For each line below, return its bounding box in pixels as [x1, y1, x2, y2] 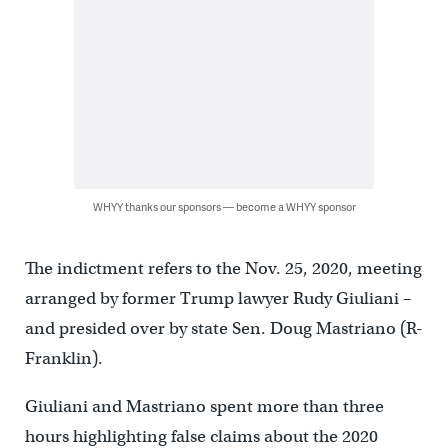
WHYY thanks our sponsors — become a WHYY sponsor [92, 198, 356, 214]
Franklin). [24, 347, 103, 369]
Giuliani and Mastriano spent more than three [24, 395, 384, 417]
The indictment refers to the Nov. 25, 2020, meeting [24, 257, 422, 279]
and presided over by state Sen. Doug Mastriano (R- [24, 317, 423, 339]
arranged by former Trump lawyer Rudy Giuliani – [24, 287, 411, 309]
